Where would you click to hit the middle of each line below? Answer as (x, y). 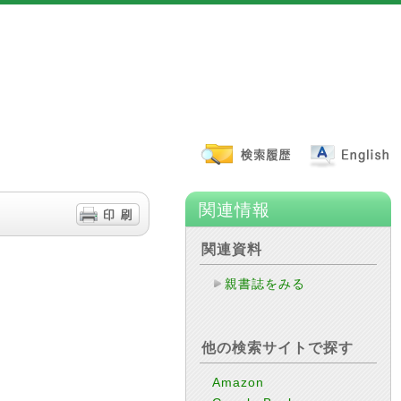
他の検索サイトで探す (277, 348)
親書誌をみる (265, 284)
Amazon (239, 382)
